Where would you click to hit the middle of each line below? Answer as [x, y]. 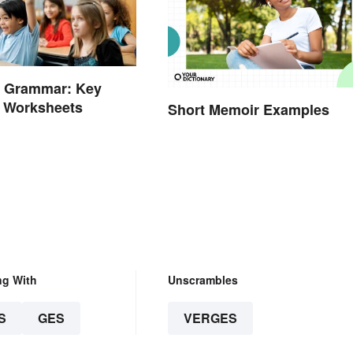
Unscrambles [203, 279]
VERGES [210, 318]
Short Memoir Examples [248, 109]
